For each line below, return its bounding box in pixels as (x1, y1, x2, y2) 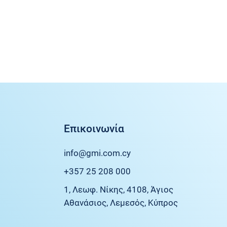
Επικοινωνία (63, 122, 124, 135)
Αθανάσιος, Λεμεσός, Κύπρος (63, 197, 178, 208)
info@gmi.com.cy (63, 147, 131, 158)
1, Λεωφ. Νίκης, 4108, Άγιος (63, 184, 173, 195)
